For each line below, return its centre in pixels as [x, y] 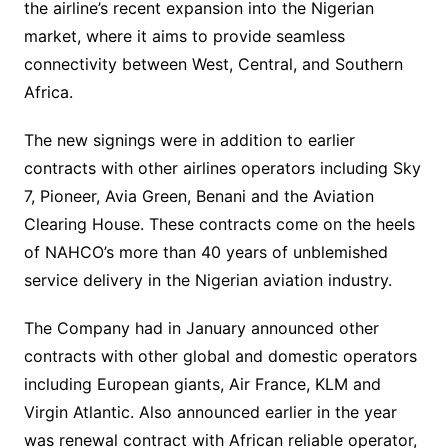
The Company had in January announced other [201, 327]
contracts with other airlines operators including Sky [222, 167]
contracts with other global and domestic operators [220, 355]
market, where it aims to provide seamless [184, 35]
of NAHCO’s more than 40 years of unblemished [205, 251]
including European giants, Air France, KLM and [202, 383]
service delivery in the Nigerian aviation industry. [207, 279]
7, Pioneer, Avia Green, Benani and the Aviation [198, 195]
